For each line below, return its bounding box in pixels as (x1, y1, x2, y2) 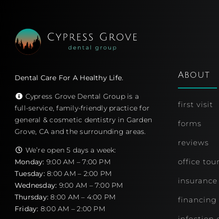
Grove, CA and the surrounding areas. (14, 127, 146, 136)
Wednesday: (14, 180, 57, 190)
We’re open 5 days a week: (25, 145, 116, 154)
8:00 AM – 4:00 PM (48, 192, 116, 201)
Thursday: (14, 192, 49, 201)
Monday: (14, 157, 44, 166)
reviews (177, 137, 209, 147)
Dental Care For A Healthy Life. (14, 73, 124, 82)
